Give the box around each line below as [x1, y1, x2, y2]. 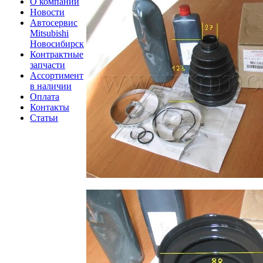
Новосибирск [30, 38, 84, 49]
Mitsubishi [30, 28, 69, 38]
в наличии [30, 80, 72, 91]
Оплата [30, 91, 59, 102]
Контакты [30, 102, 69, 112]
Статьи [30, 112, 58, 123]
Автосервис [30, 17, 77, 28]
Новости [30, 6, 65, 17]
